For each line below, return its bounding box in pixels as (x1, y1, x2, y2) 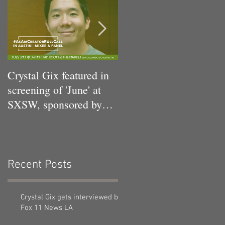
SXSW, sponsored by (8, 97, 102, 111)
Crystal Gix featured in (8, 68, 109, 82)
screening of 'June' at (8, 82, 101, 97)
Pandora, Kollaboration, (8, 111, 114, 126)
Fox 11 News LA (21, 203, 73, 212)
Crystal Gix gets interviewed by (21, 192, 122, 202)
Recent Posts (8, 157, 72, 172)
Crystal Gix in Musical (118, 68, 220, 82)
